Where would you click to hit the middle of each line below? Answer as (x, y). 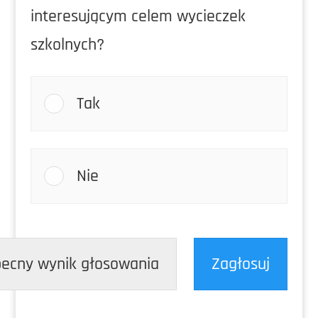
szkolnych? (67, 45)
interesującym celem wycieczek (138, 16)
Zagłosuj (241, 264)
